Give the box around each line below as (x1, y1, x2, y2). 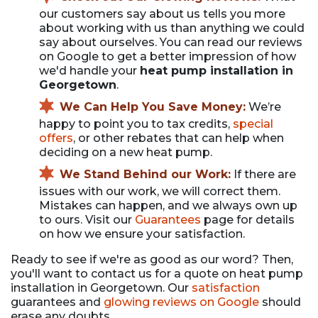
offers (39, 131, 73, 145)
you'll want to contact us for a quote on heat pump (11, 266, 303, 280)
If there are (231, 167, 296, 181)
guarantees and (11, 295, 104, 309)
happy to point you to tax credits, (39, 116, 233, 131)
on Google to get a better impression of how (39, 49, 296, 63)
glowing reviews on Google (104, 295, 259, 309)
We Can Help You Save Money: (60, 99, 246, 114)
